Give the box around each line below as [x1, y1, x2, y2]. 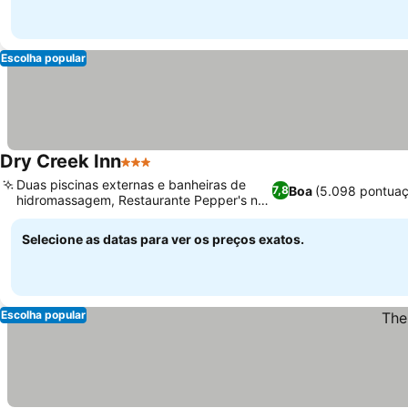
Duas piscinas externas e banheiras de [16, 177, 246, 192]
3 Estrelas [120, 162, 189, 180]
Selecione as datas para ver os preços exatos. [22, 231, 304, 247]
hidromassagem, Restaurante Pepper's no [16, 192, 265, 208]
